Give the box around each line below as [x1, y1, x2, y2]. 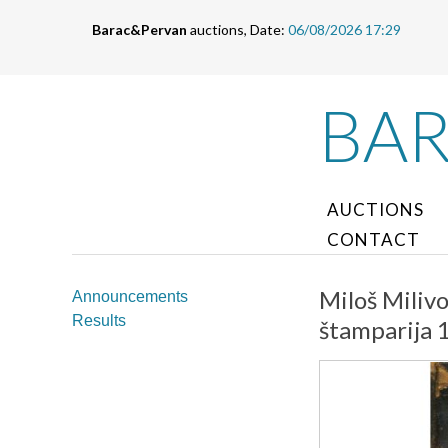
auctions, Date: [187, 21, 288, 38]
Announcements [72, 288, 188, 305]
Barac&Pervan [92, 21, 187, 38]
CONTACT [327, 229, 420, 250]
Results [72, 312, 126, 329]
